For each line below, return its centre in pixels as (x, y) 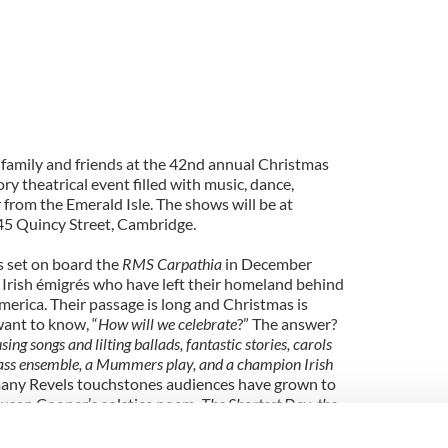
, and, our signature (270, 423)
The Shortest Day (255, 403)
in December (266, 263)
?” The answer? (286, 323)
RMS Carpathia (171, 263)
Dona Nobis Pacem (144, 423)
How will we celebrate (167, 323)
